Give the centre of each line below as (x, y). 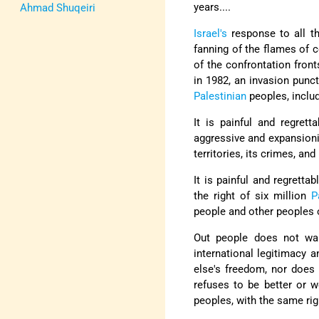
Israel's (211, 33)
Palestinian (220, 96)
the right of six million (252, 195)
